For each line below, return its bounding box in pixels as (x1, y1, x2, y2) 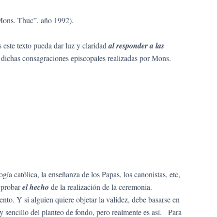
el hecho (22, 182, 51, 193)
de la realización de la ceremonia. (51, 182, 152, 192)
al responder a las (108, 40, 164, 51)
